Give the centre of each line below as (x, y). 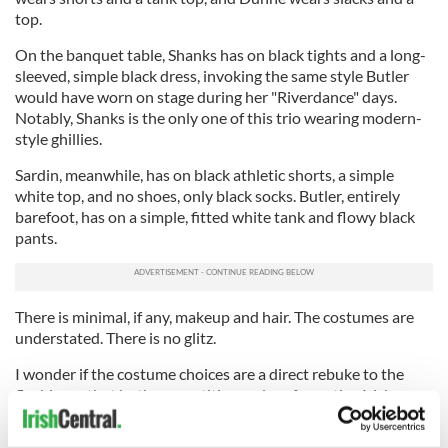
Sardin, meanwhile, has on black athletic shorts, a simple (204, 174)
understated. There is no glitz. (115, 337)
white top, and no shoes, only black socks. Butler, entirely (207, 195)
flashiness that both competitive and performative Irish (204, 394)
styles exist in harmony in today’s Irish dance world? (191, 436)
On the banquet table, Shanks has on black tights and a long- (220, 54)
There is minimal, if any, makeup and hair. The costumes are (214, 316)
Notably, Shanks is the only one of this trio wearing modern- (218, 117)
